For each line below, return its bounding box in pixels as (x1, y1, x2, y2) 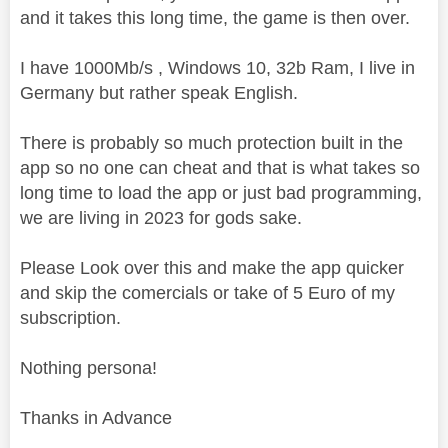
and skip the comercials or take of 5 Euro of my (20, 282, 395, 303)
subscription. (20, 307, 121, 328)
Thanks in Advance (20, 407, 172, 428)
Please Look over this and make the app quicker (20, 257, 404, 278)
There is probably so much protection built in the (20, 132, 403, 153)
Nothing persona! (20, 357, 157, 378)
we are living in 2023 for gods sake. (20, 207, 302, 228)
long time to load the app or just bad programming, (20, 182, 422, 203)
